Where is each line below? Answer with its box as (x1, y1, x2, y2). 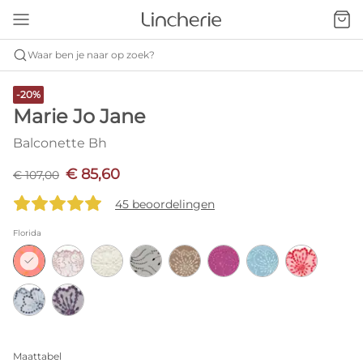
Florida (13, 228, 41, 238)
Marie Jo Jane (13, 105, 146, 128)
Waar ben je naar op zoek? (28, 49, 155, 61)
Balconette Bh (13, 135, 107, 151)
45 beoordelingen (115, 197, 215, 211)
